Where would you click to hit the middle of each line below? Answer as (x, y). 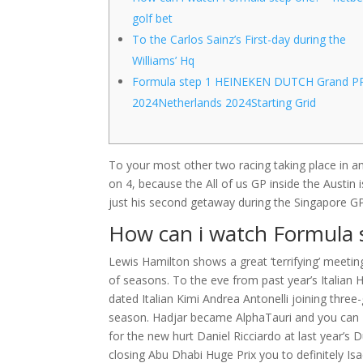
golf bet (153, 18)
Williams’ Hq (164, 60)
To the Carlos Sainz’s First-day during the (239, 39)
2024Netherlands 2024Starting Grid (224, 102)
